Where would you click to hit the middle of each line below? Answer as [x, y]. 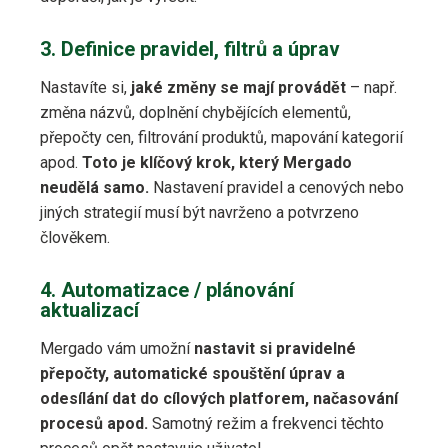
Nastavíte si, [85, 88]
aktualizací [89, 310]
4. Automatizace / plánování [167, 290]
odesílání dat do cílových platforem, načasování [219, 399]
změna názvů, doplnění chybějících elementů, [195, 113]
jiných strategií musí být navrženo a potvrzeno [199, 213]
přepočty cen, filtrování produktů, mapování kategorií [221, 138]
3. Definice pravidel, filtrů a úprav [190, 49]
